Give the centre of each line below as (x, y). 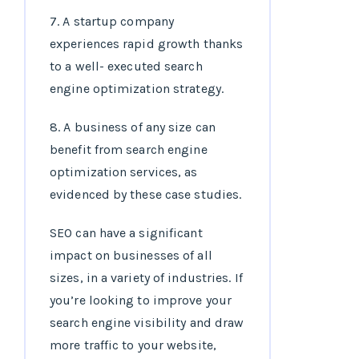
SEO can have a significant (126, 233)
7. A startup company (112, 22)
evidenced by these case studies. (146, 195)
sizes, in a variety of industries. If (146, 278)
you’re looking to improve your (141, 301)
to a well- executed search (126, 67)
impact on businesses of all (131, 256)
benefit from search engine (129, 150)
